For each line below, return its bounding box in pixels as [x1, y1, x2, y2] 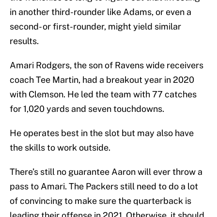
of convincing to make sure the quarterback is [10, 196, 191, 206]
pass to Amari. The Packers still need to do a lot [10, 181, 198, 192]
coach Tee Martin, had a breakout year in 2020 [10, 75, 194, 85]
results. [10, 36, 39, 46]
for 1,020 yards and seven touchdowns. [10, 104, 164, 114]
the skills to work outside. [10, 142, 110, 153]
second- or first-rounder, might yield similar [10, 21, 181, 32]
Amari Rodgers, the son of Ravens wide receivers [10, 60, 203, 71]
